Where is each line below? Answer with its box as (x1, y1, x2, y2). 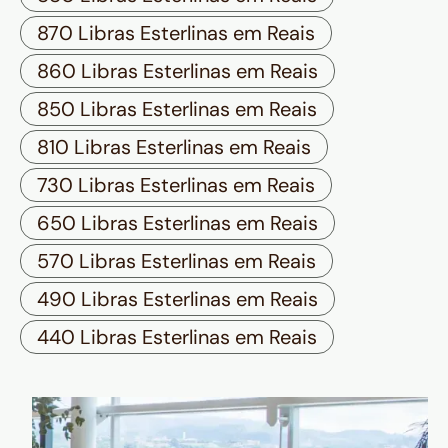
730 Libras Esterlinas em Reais (37, 172, 315, 199)
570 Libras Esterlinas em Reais (37, 248, 316, 275)
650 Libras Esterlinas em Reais (37, 210, 318, 237)
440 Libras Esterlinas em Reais (37, 324, 317, 351)
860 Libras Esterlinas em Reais (37, 58, 318, 85)
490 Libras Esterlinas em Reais (37, 286, 318, 313)
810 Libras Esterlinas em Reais (37, 134, 311, 161)
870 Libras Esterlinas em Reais (37, 20, 315, 47)
